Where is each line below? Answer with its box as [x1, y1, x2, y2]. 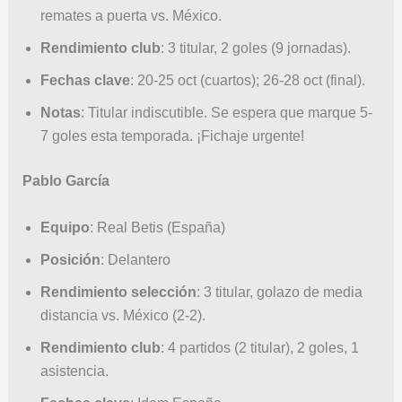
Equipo [39, 219, 90, 235]
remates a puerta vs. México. [39, 8, 222, 23]
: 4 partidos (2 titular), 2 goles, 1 [160, 339, 359, 355]
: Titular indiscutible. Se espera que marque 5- [80, 105, 372, 120]
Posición [39, 251, 100, 267]
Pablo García [22, 173, 109, 188]
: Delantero [100, 251, 170, 267]
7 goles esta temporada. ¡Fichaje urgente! [39, 128, 304, 144]
